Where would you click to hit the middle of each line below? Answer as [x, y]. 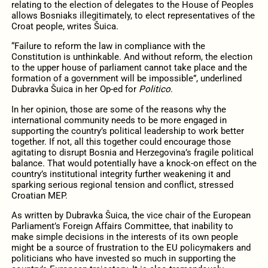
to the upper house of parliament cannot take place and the [129, 68]
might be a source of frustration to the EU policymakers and [131, 247]
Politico [154, 89]
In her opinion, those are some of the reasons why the [118, 109]
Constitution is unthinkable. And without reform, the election [132, 57]
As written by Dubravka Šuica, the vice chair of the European [131, 215]
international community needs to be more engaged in [119, 120]
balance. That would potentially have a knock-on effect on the [134, 163]
